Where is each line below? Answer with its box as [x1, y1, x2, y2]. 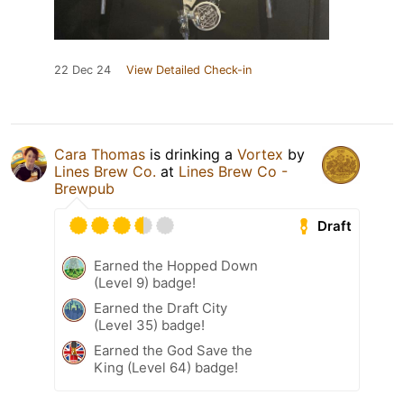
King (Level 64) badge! [94, 359, 238, 377]
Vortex [237, 145, 283, 164]
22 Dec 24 [54, 63, 111, 78]
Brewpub [54, 179, 115, 198]
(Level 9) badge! [94, 274, 196, 292]
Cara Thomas [54, 145, 145, 164]
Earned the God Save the [94, 342, 252, 360]
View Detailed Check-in [126, 63, 252, 78]
